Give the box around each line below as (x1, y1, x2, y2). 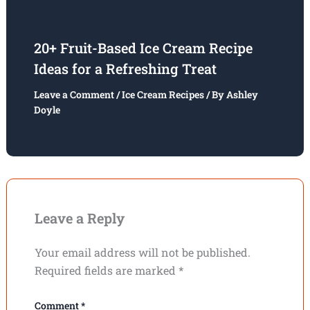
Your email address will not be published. (34, 244, 250, 259)
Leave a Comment (33, 87, 114, 101)
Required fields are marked (34, 262, 179, 277)
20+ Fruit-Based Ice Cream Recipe (33, 38, 253, 57)
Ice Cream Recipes (121, 87, 204, 101)
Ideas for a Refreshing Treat (33, 59, 217, 77)
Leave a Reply (34, 208, 125, 227)
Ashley (226, 87, 258, 101)
